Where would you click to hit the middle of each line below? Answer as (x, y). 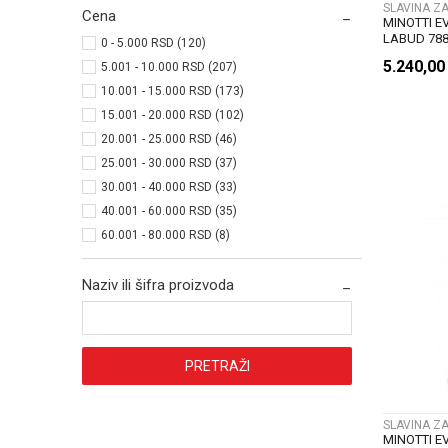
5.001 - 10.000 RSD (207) (169, 67)
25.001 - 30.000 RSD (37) (169, 163)
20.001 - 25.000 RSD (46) (169, 139)
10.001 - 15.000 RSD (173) (172, 91)
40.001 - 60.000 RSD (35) (169, 211)
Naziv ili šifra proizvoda (158, 285)
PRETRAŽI (217, 366)
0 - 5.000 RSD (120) (153, 43)
